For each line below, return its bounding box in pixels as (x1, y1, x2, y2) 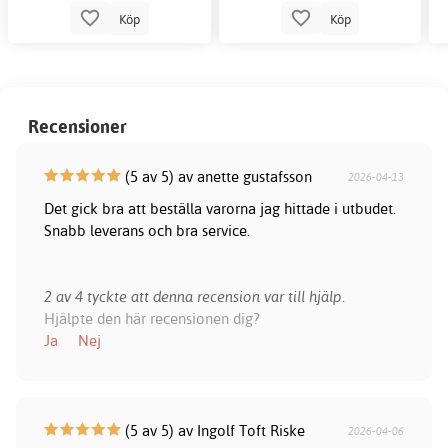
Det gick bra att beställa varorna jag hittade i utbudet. (43, 199, 396, 219)
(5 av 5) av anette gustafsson (120, 167, 312, 187)
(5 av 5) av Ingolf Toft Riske (120, 421, 305, 441)
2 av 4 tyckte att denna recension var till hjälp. (43, 287, 345, 307)
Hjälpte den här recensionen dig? (43, 309, 260, 329)
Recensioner (28, 115, 127, 139)
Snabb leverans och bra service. (43, 221, 250, 241)
